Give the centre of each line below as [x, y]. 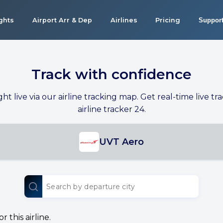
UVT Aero [121, 142]
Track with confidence [111, 74]
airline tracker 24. [111, 109]
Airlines [124, 20]
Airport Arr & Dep [62, 20]
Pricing [168, 20]
